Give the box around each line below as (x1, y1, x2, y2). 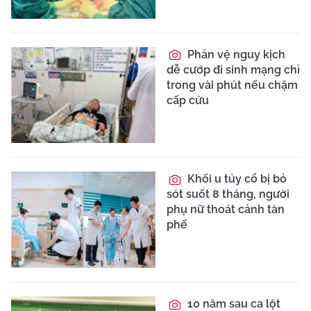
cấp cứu (167, 93, 209, 107)
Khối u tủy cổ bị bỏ (185, 172, 287, 186)
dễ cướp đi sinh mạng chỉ (167, 62, 300, 76)
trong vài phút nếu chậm (167, 78, 298, 92)
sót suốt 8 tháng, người (167, 187, 289, 201)
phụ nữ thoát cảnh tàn (167, 203, 285, 217)
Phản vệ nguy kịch (185, 47, 285, 61)
